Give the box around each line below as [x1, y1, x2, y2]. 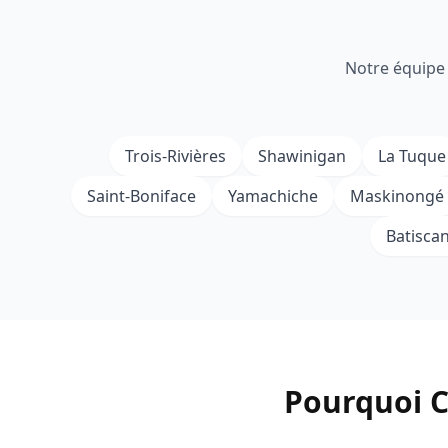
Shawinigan [258, 145, 346, 167]
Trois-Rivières [125, 145, 226, 167]
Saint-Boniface [87, 185, 196, 207]
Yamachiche [228, 185, 318, 207]
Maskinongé [350, 185, 444, 207]
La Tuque [378, 145, 446, 167]
